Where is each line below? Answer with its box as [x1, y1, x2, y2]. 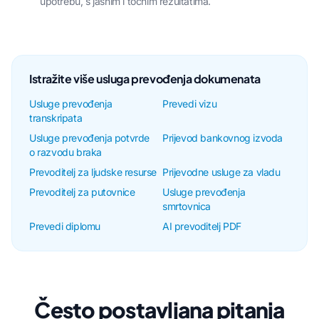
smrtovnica [162, 200, 211, 213]
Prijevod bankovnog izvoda [162, 132, 283, 145]
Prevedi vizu [162, 98, 217, 110]
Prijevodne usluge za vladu [162, 166, 281, 179]
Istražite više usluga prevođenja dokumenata [29, 71, 261, 87]
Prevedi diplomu [29, 220, 100, 233]
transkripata [29, 112, 83, 125]
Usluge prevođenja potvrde [29, 132, 150, 145]
